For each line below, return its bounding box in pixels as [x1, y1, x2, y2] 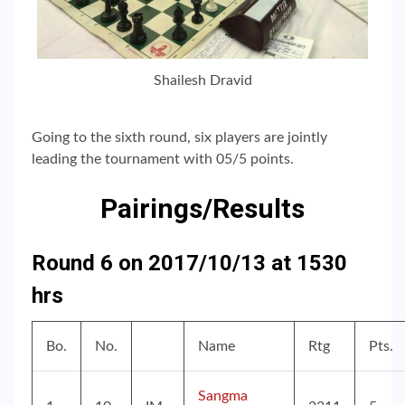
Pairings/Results [100, 193, 305, 225]
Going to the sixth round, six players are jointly [32, 130, 327, 146]
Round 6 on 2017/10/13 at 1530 [32, 250, 347, 277]
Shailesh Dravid [153, 73, 252, 89]
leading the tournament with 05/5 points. [32, 152, 294, 167]
